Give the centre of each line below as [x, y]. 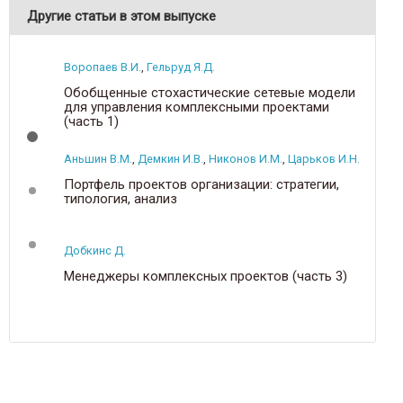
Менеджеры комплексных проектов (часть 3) [206, 276]
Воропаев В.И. [103, 67]
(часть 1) [91, 121]
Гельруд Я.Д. [181, 67]
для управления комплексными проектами [197, 107]
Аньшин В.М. [98, 159]
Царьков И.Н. [324, 159]
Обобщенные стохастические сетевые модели [210, 93]
